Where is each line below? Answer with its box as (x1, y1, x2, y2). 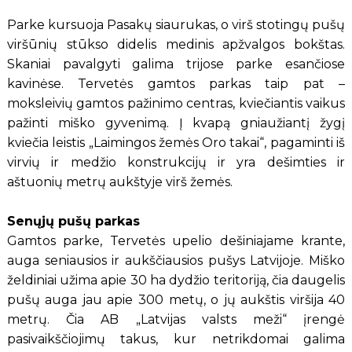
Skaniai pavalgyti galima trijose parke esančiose (6, 56, 346, 71)
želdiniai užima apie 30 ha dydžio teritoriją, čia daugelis (6, 272, 346, 288)
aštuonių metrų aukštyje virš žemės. (6, 174, 233, 189)
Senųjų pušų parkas (6, 213, 140, 229)
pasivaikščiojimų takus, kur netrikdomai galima (6, 331, 346, 346)
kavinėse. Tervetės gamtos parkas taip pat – (6, 75, 346, 91)
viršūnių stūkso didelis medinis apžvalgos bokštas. (6, 36, 346, 52)
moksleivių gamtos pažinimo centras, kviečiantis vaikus (6, 95, 346, 111)
